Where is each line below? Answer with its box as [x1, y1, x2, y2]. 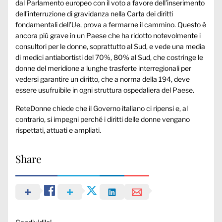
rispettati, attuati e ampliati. [15, 125, 101, 134]
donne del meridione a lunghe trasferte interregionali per [15, 63, 191, 72]
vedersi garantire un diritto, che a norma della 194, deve [15, 74, 190, 83]
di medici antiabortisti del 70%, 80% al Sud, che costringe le [15, 53, 203, 61]
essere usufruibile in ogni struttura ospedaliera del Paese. [15, 85, 194, 94]
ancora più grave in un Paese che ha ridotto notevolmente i [15, 31, 201, 40]
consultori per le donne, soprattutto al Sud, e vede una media [15, 42, 205, 51]
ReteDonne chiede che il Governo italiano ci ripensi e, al [15, 104, 188, 112]
